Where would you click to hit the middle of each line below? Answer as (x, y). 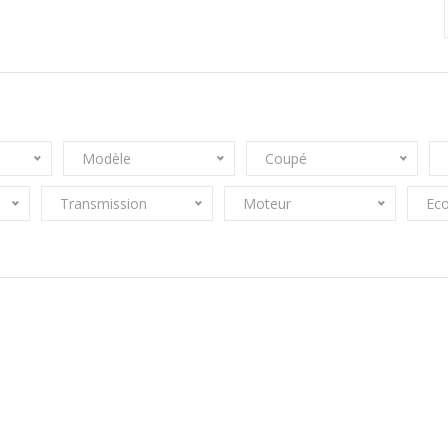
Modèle (106, 158)
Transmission (103, 203)
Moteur (266, 203)
